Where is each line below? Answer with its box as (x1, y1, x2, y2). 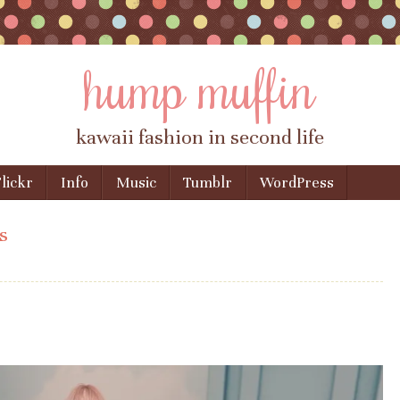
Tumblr (183, 173, 233, 193)
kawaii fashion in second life (76, 125, 324, 150)
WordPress (260, 173, 335, 193)
